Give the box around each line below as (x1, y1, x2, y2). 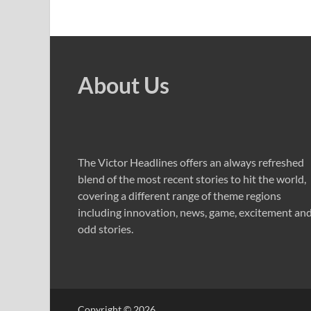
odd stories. (78, 222, 133, 236)
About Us (78, 72, 169, 99)
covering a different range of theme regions (78, 189, 281, 203)
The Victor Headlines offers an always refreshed (78, 155, 304, 169)
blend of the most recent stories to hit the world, (78, 172, 306, 186)
